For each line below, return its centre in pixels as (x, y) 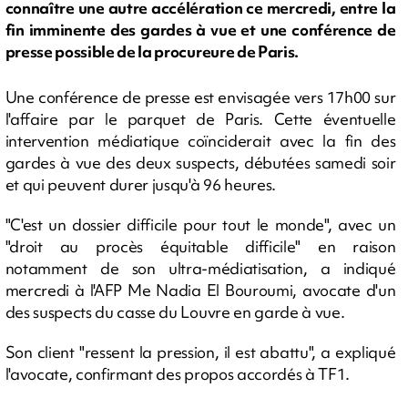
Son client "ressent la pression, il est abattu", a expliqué (200, 352)
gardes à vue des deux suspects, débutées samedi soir (200, 163)
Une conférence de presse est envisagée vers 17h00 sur (200, 97)
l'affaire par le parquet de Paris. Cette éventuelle (200, 119)
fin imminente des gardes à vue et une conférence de (200, 30)
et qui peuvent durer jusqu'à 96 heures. (141, 184)
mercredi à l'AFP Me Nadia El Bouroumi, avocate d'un (200, 290)
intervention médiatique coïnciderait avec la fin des (200, 141)
